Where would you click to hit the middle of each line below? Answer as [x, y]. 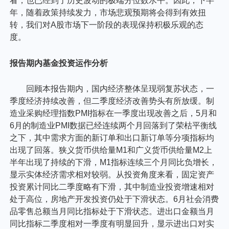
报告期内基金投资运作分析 [59, 63]
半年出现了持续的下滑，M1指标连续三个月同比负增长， [114, 163]
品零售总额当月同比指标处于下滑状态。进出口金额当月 [112, 212]
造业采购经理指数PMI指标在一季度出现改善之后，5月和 [113, 113]
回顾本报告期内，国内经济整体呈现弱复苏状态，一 [120, 89]
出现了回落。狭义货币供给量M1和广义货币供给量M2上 [111, 150]
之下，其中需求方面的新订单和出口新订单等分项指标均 [112, 138]
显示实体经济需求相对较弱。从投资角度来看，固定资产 [112, 175]
